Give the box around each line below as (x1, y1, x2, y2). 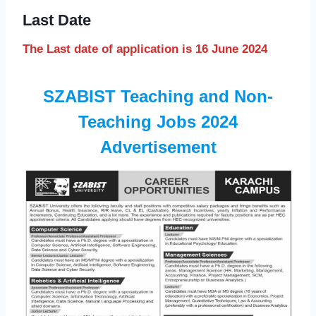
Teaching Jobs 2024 (78, 112, 238, 132)
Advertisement (99, 138, 217, 157)
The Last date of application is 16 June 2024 (23, 42, 267, 56)
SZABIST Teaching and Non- (43, 87, 273, 107)
